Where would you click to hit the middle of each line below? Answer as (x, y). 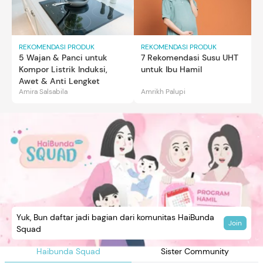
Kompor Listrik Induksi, (63, 70)
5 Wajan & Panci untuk (63, 58)
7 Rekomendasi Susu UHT (190, 58)
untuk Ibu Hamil (171, 70)
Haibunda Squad (68, 252)
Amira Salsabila (43, 92)
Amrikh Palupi (163, 92)
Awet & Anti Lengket (59, 81)
